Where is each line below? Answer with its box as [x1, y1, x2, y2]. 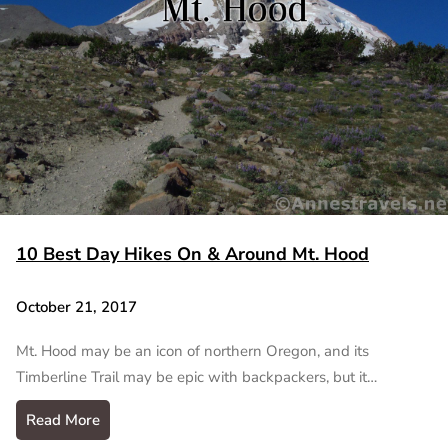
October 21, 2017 [16, 297, 137, 318]
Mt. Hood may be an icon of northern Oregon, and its [16, 341, 369, 362]
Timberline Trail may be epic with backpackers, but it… [16, 367, 377, 388]
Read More [26, 410, 100, 431]
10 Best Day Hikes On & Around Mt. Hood [16, 241, 369, 266]
